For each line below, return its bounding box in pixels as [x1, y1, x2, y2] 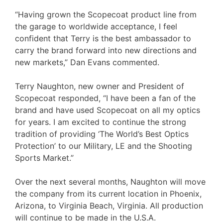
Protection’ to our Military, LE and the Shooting [15, 140, 192, 151]
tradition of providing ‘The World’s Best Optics [15, 128, 189, 139]
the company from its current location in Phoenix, [15, 188, 202, 199]
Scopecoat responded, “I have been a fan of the [15, 93, 196, 103]
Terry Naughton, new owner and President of [15, 81, 184, 91]
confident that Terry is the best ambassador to [15, 33, 191, 43]
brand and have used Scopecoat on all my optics [15, 105, 200, 115]
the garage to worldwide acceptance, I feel [15, 21, 177, 31]
